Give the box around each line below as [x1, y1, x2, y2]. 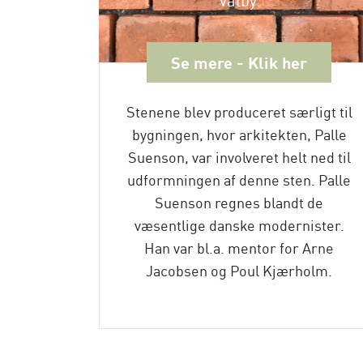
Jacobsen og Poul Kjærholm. [146, 259, 333, 280]
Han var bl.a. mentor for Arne [144, 237, 335, 258]
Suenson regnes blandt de [155, 191, 324, 212]
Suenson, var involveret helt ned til [127, 146, 351, 167]
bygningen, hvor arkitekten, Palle [131, 123, 347, 144]
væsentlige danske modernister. [134, 214, 344, 235]
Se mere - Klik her [171, 50, 308, 74]
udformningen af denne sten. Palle [127, 169, 352, 190]
